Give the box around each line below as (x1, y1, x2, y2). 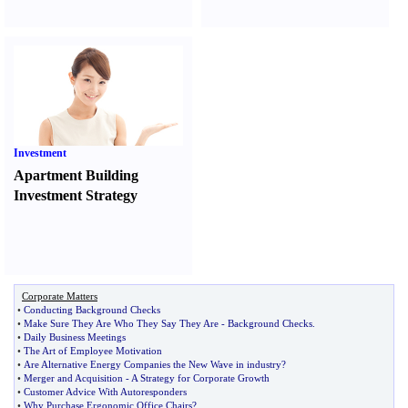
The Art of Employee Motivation (24, 345, 162, 356)
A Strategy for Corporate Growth (131, 372, 270, 383)
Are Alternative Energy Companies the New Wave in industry (24, 359, 281, 370)
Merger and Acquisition (24, 372, 123, 383)
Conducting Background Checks (24, 304, 160, 315)
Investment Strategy (14, 188, 138, 203)
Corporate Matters (22, 291, 97, 301)
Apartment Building (14, 168, 138, 183)
